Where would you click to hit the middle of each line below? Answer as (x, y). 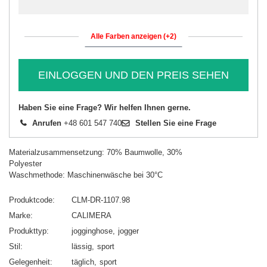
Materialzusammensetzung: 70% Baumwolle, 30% (96, 153)
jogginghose (92, 231)
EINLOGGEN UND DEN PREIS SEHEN (133, 75)
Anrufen (47, 123)
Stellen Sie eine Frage (176, 123)
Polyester (25, 164)
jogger (128, 231)
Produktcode (31, 200)
